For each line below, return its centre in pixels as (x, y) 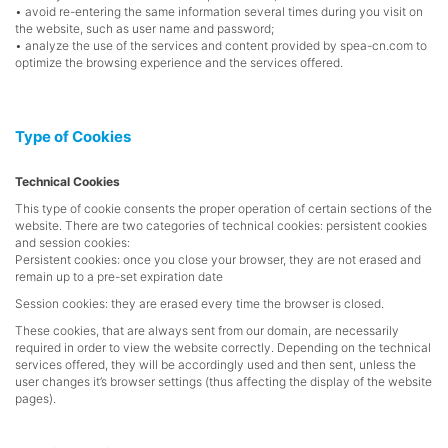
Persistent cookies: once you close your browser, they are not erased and (218, 259)
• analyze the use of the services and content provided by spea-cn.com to (221, 45)
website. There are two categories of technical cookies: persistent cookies (221, 225)
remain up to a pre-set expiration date (119, 276)
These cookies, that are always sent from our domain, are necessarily (207, 330)
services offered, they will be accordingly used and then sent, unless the (215, 364)
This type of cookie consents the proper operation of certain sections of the (223, 208)
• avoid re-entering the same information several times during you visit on (219, 11)
